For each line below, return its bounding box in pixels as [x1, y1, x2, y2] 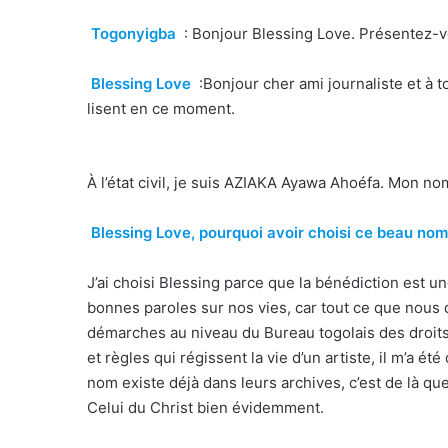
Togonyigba [90, 24, 176, 44]
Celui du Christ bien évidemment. [87, 398, 328, 418]
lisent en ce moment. [87, 99, 239, 119]
